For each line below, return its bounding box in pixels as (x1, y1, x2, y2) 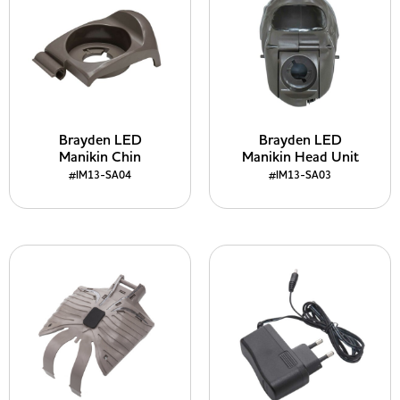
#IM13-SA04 (69, 168, 131, 183)
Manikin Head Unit (241, 147, 359, 167)
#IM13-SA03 (269, 168, 331, 183)
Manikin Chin (59, 147, 141, 167)
